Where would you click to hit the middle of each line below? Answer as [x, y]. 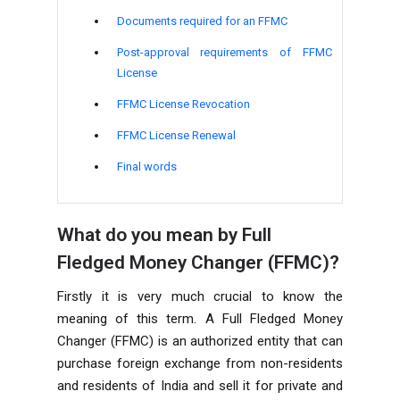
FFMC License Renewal [176, 135]
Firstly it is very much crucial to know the [200, 296]
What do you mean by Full [164, 234]
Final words [146, 166]
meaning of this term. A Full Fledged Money [200, 318]
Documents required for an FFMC [202, 21]
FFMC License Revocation [183, 104]
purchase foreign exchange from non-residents [200, 363]
